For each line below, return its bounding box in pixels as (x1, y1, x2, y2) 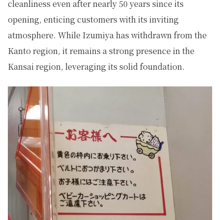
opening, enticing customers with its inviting (8, 14, 179, 26)
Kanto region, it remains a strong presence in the (8, 45, 194, 57)
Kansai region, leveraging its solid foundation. (8, 61, 185, 73)
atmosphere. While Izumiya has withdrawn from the (8, 29, 207, 41)
